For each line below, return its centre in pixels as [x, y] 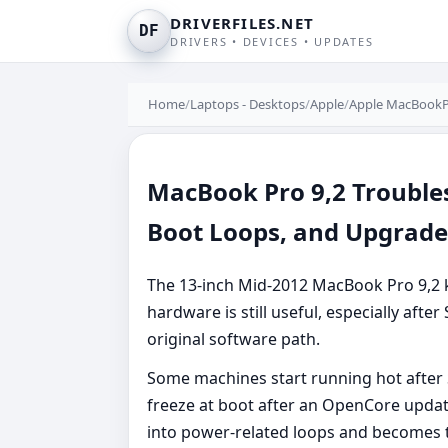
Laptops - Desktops [247, 104]
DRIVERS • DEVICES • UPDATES [272, 41]
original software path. [235, 338]
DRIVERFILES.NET [242, 23]
